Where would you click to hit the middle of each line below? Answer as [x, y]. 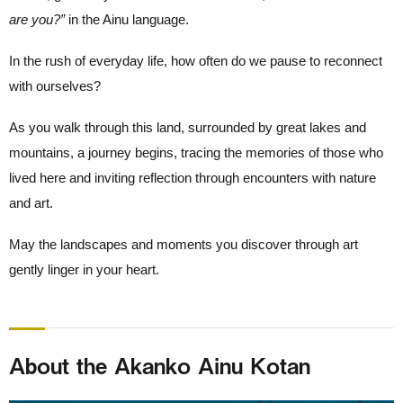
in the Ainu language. [127, 19]
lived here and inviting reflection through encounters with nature [193, 177]
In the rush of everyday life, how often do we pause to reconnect [196, 60]
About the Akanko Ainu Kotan [160, 365]
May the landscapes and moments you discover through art [184, 244]
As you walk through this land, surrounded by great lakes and [188, 127]
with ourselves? [55, 85]
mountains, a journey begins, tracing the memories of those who [196, 152]
